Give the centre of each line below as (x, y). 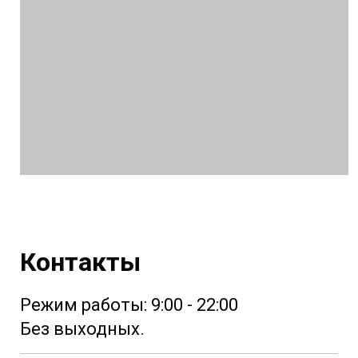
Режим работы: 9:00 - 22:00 (131, 304)
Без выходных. (82, 328)
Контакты (80, 262)
